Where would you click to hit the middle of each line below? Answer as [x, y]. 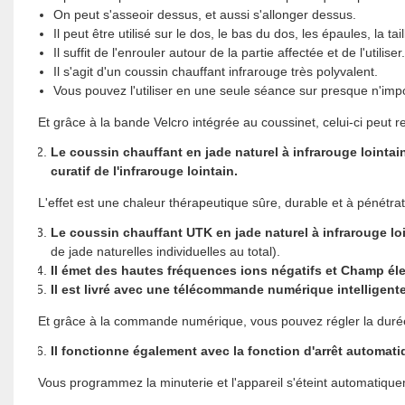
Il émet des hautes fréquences [143, 270]
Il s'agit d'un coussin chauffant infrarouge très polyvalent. [215, 71]
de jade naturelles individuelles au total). [165, 251]
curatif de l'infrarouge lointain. [144, 170]
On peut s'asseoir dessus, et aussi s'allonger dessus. [204, 14]
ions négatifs [281, 270]
